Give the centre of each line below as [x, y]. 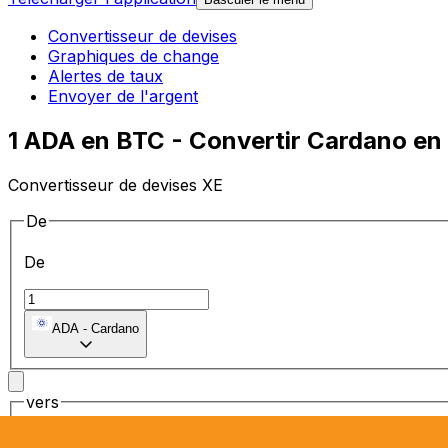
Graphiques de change [133, 56]
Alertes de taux [105, 76]
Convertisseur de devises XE [115, 184]
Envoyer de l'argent [123, 96]
